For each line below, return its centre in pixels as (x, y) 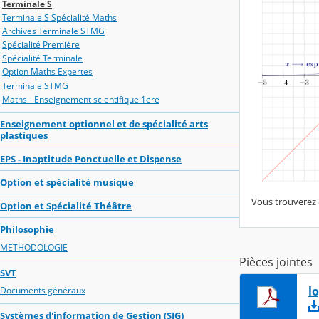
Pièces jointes (276, 262)
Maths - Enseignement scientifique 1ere (81, 99)
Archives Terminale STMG (53, 31)
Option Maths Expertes (47, 72)
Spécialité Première (41, 45)
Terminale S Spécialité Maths (59, 17)
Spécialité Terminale (42, 58)
